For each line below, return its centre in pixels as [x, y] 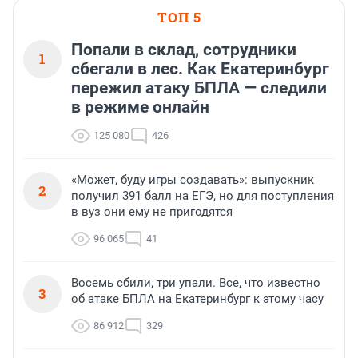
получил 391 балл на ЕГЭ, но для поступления [203, 195]
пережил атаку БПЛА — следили [199, 88]
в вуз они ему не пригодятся [152, 211]
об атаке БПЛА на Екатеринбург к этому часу [197, 298]
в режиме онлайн [140, 107]
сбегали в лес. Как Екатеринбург [200, 68]
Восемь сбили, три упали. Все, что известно [196, 282]
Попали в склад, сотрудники [184, 49]
